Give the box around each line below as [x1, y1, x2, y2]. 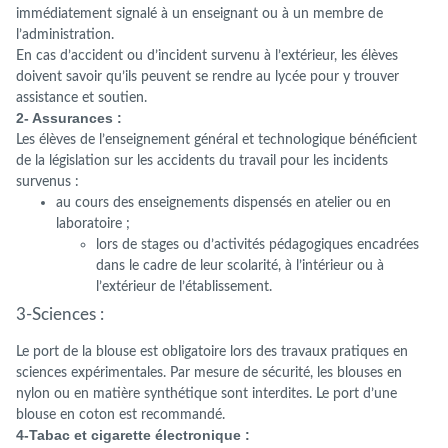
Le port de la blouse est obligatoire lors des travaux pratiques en [16, 343, 408, 359]
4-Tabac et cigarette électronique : [16, 426, 250, 443]
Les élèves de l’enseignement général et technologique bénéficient [16, 131, 417, 147]
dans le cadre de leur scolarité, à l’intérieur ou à [96, 257, 384, 273]
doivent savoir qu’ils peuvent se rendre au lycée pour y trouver [16, 68, 399, 84]
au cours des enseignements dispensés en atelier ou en [56, 194, 391, 210]
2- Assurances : [16, 109, 122, 126]
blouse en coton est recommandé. [16, 406, 225, 422]
